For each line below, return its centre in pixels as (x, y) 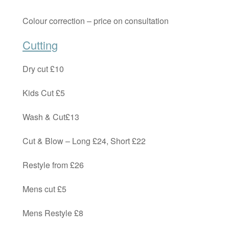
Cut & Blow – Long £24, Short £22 (84, 141)
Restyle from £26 (53, 165)
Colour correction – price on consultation (96, 20)
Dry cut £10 (43, 68)
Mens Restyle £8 (53, 213)
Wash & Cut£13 (51, 117)
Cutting (40, 44)
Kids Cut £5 (44, 93)
